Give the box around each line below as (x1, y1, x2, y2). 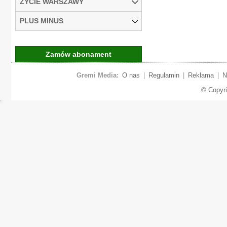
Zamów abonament (46, 50, 111, 58)
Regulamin (148, 71, 179, 79)
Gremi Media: (76, 71, 119, 79)
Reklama (187, 71, 214, 79)
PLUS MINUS (20, 16, 63, 25)
